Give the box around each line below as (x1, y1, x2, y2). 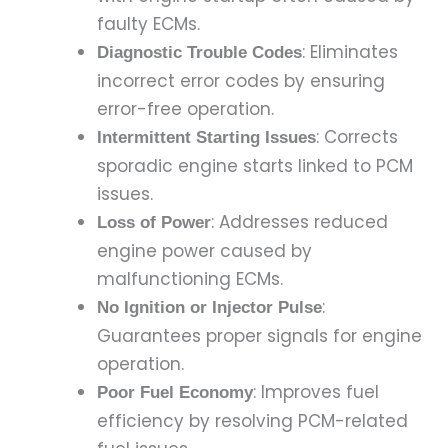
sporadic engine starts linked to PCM (96, 153, 413, 178)
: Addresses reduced (210, 209, 388, 234)
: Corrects (315, 124, 398, 149)
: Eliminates (301, 39, 398, 64)
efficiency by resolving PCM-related (96, 408, 408, 433)
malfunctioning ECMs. (96, 266, 283, 291)
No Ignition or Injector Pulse (96, 297, 322, 317)
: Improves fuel (252, 379, 379, 404)
